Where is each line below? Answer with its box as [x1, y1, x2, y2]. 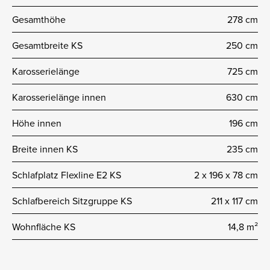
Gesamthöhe [12, 12, 66, 26]
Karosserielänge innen [12, 90, 106, 104]
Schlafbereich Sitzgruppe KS [12, 193, 132, 207]
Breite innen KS [12, 142, 78, 155]
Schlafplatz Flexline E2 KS [12, 168, 121, 181]
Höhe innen [12, 116, 61, 130]
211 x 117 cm [211, 193, 258, 207]
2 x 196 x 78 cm [194, 168, 258, 181]
